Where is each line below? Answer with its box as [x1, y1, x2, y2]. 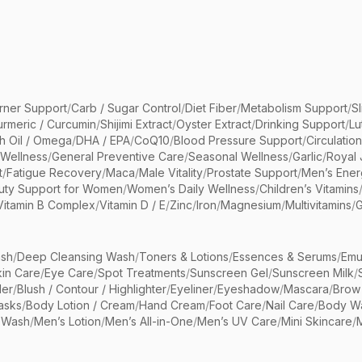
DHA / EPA [76, 133, 130, 148]
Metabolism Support [241, 101, 347, 116]
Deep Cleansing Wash [17, 250, 135, 264]
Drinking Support [255, 117, 345, 132]
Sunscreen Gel [190, 266, 268, 280]
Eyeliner [170, 282, 213, 297]
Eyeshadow [217, 282, 280, 297]
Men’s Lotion [34, 314, 101, 329]
